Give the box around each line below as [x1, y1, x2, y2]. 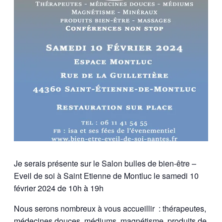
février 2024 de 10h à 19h [14, 182, 104, 194]
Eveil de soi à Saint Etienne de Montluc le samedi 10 [14, 169, 199, 181]
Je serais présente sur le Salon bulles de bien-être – [14, 157, 196, 169]
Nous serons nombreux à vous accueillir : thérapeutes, [14, 202, 206, 214]
